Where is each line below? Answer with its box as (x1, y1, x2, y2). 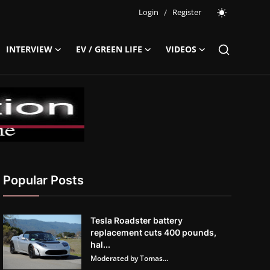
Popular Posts (2, 173, 84, 187)
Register (172, 7, 201, 17)
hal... (90, 239, 110, 250)
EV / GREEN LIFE (76, 43, 142, 55)
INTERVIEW (6, 43, 52, 55)
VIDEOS (166, 43, 196, 55)
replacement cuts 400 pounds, (90, 227, 216, 237)
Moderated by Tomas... (90, 253, 168, 263)
